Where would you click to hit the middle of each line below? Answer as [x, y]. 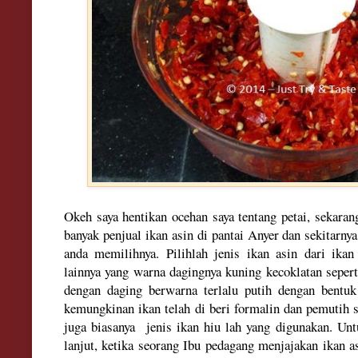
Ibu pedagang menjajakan [253, 344]
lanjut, [83, 344]
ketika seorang [143, 344]
